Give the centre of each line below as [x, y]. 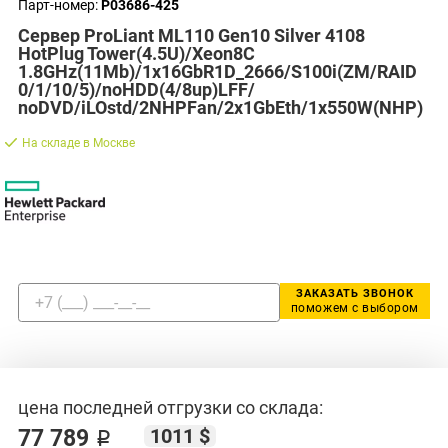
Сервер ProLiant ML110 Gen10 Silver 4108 [191, 36]
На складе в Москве [78, 142]
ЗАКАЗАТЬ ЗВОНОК [354, 293]
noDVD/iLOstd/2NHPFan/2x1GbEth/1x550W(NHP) [220, 108]
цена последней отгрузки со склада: [170, 407]
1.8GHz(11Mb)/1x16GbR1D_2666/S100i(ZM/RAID [217, 72]
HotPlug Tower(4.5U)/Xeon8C [136, 54]
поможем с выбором [354, 307]
